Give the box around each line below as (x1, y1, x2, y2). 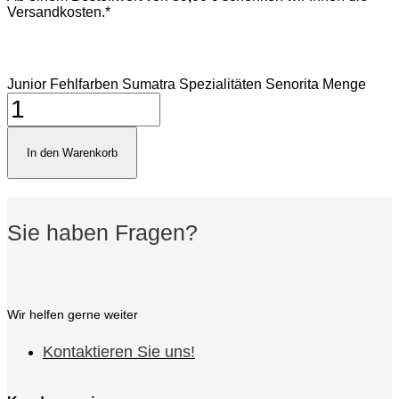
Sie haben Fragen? (7, 219, 198, 245)
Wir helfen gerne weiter (7, 306, 138, 322)
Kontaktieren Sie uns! (43, 342, 195, 361)
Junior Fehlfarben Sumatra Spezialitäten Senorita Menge (7, 77, 366, 92)
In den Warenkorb (27, 146, 118, 159)
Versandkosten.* (7, 4, 110, 20)
